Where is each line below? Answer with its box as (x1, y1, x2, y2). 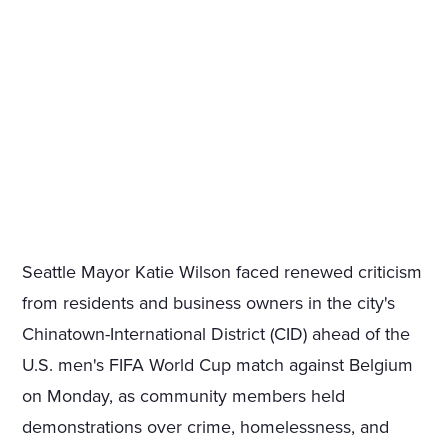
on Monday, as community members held (22, 384, 346, 407)
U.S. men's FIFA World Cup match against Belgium (22, 353, 414, 376)
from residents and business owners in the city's (22, 291, 396, 314)
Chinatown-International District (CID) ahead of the (22, 322, 411, 345)
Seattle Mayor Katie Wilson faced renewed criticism (22, 260, 423, 283)
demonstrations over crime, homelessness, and (22, 415, 390, 438)
